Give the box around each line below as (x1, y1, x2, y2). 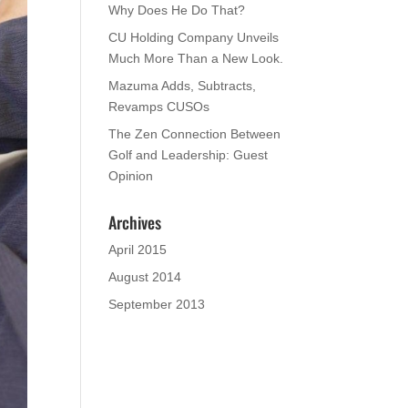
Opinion (108, 168, 154, 183)
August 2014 (108, 270, 182, 284)
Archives (108, 210, 162, 234)
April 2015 (108, 242, 168, 257)
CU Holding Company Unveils (108, 30, 280, 45)
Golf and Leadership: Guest (108, 148, 269, 162)
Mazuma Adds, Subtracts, (108, 78, 257, 93)
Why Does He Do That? (108, 3, 246, 17)
